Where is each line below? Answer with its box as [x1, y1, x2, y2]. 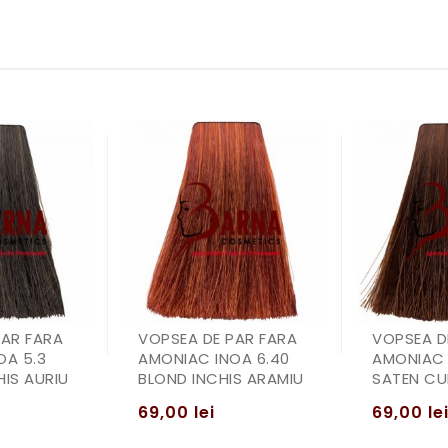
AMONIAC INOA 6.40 [138, 347, 290, 369]
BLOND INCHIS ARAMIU [138, 367, 304, 389]
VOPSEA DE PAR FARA [138, 327, 297, 349]
